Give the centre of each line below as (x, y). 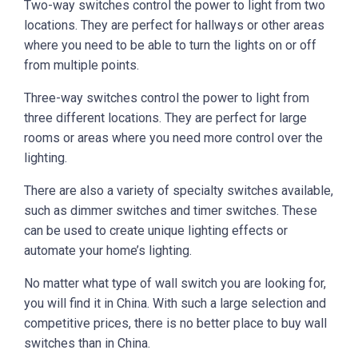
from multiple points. (82, 66)
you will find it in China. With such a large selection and (175, 304)
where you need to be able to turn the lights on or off (170, 46)
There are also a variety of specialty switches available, (179, 191)
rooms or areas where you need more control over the (173, 138)
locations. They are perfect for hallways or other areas (174, 26)
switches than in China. (87, 344)
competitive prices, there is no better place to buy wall (175, 324)
